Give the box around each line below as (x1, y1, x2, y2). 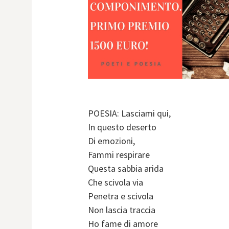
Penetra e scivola (88, 190, 153, 202)
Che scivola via (88, 176, 143, 189)
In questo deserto (88, 121, 156, 133)
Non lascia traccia (88, 204, 155, 216)
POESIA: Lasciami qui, (88, 107, 171, 120)
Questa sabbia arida (88, 163, 164, 175)
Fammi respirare (88, 149, 150, 161)
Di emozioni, (88, 135, 135, 147)
